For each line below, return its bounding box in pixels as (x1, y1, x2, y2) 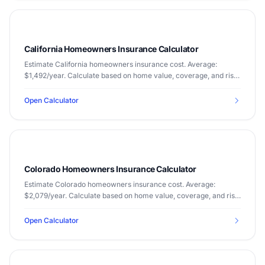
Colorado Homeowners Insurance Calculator (24, 164, 196, 174)
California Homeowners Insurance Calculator (24, 44, 199, 54)
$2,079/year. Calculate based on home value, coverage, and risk (24, 191, 239, 200)
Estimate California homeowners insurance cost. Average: (24, 60, 217, 69)
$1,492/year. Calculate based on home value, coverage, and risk (24, 71, 238, 80)
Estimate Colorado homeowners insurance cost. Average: (24, 180, 215, 189)
